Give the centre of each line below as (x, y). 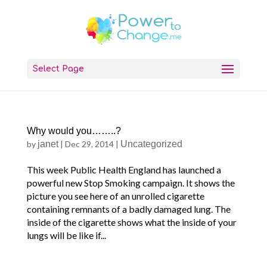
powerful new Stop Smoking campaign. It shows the (131, 183)
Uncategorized (151, 144)
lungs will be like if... (66, 235)
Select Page (58, 69)
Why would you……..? (74, 131)
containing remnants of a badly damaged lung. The (128, 209)
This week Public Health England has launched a (124, 170)
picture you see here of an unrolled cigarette (115, 196)
